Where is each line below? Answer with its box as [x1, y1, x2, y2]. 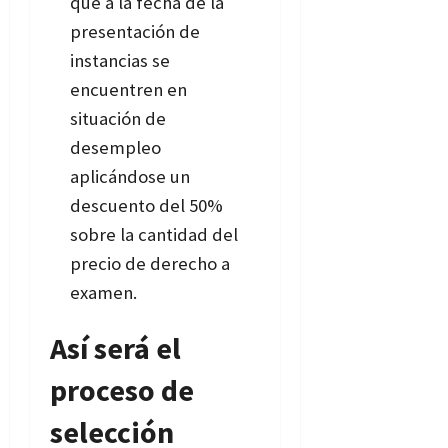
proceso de [50, 371, 194, 410]
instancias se [70, 49, 170, 73]
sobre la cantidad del [70, 223, 238, 247]
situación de [70, 107, 166, 131]
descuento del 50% [70, 194, 223, 218]
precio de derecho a [70, 252, 230, 276]
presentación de [70, 20, 200, 44]
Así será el [50, 329, 181, 368]
